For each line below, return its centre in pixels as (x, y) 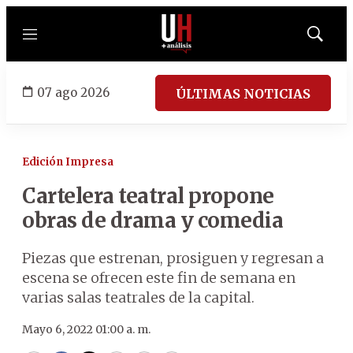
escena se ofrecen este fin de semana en (159, 278)
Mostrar (331, 39)
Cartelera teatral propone (148, 196)
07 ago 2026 (73, 92)
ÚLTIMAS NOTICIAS (243, 93)
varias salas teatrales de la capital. (138, 297)
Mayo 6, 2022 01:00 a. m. (86, 329)
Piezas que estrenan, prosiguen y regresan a (173, 258)
